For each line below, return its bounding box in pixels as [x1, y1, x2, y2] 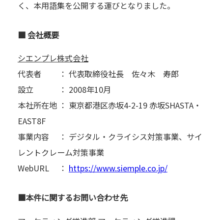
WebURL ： [17, 162, 69, 174]
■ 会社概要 [17, 28, 59, 41]
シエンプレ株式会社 [17, 52, 88, 64]
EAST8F [17, 115, 46, 127]
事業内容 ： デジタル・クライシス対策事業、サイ [17, 131, 202, 143]
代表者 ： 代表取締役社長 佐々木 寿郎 [17, 68, 179, 80]
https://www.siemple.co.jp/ [68, 162, 167, 174]
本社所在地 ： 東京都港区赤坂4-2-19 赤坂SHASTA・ [17, 99, 201, 111]
